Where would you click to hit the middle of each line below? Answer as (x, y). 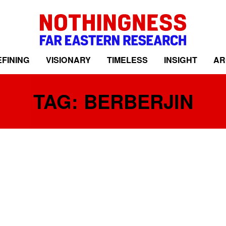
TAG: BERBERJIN (113, 101)
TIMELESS (127, 60)
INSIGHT (180, 60)
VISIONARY (68, 60)
